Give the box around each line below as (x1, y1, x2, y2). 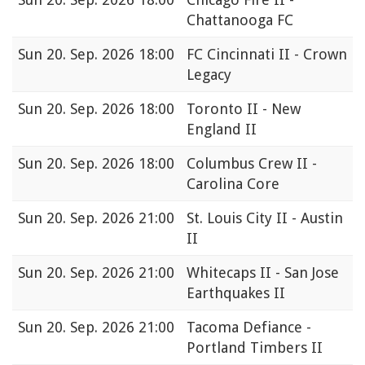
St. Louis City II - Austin (187, 209, 343, 227)
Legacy (187, 66, 231, 84)
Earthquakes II (187, 284, 285, 302)
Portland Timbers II (187, 339, 323, 357)
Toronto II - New (187, 100, 301, 118)
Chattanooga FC (187, 11, 293, 29)
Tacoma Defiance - (187, 319, 311, 336)
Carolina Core (187, 175, 279, 193)
